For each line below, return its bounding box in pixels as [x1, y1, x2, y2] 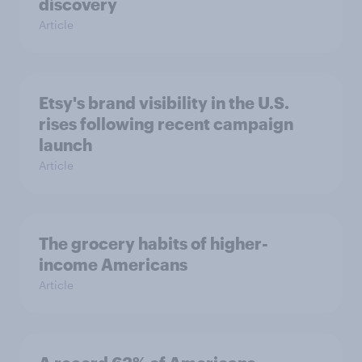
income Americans [39, 255, 187, 275]
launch [39, 135, 92, 155]
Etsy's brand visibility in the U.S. [39, 93, 289, 113]
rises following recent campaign [39, 114, 293, 134]
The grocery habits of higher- [39, 234, 268, 254]
